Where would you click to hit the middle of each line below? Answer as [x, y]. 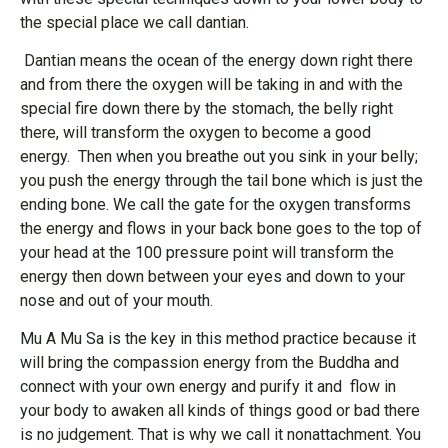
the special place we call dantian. [134, 22]
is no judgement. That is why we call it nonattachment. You [220, 435]
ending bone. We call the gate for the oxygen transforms [215, 204]
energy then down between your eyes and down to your [212, 276]
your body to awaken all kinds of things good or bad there [220, 411]
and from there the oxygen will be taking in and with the [211, 84]
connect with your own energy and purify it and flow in [208, 387]
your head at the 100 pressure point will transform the [207, 252]
